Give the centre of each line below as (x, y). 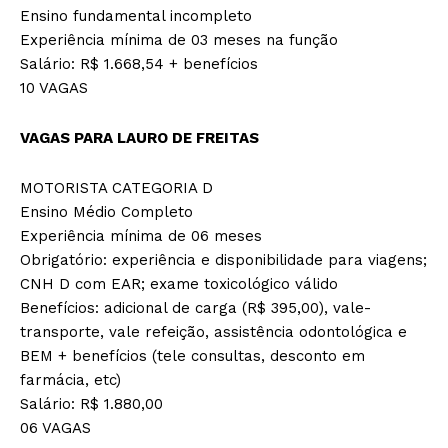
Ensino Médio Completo (106, 211)
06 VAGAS (55, 427)
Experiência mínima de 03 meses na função (179, 39)
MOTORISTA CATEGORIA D (116, 187)
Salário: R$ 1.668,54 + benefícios (139, 63)
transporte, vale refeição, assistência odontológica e (213, 331)
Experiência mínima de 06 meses (141, 235)
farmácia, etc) (70, 379)
